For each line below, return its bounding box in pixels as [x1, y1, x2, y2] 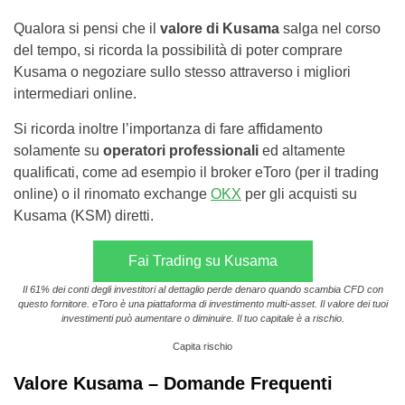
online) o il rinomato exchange [14, 186, 211, 202]
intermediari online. [14, 86, 137, 102]
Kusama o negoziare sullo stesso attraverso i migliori [14, 64, 351, 80]
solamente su [14, 143, 103, 159]
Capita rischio [173, 341, 232, 353]
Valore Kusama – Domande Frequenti [14, 373, 333, 394]
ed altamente [262, 143, 345, 159]
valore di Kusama [160, 21, 279, 37]
